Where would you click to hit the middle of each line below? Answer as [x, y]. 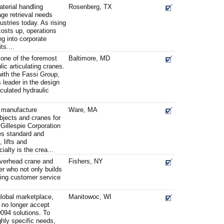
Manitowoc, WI [90, 197]
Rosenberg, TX [90, 7]
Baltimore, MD [89, 58]
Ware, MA [83, 110]
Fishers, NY [86, 161]
